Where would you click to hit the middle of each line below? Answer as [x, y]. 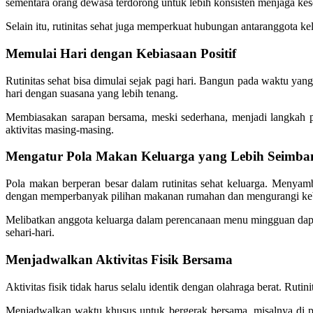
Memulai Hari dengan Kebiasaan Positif [121, 53]
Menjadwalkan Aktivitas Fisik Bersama [119, 259]
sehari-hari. [30, 233]
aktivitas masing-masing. [60, 129]
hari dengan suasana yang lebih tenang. [92, 93]
